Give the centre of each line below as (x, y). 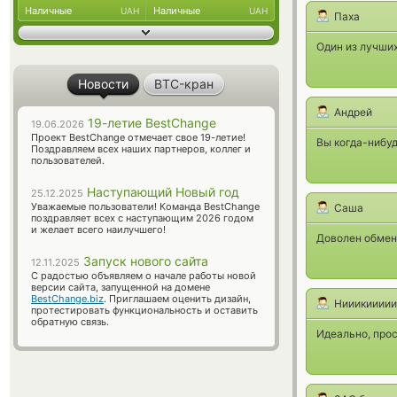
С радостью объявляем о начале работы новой (144, 276)
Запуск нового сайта (144, 261)
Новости (103, 84)
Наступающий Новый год (161, 192)
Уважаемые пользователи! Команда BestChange (145, 206)
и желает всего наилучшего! (98, 230)
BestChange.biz (67, 299)
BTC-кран (184, 84)
